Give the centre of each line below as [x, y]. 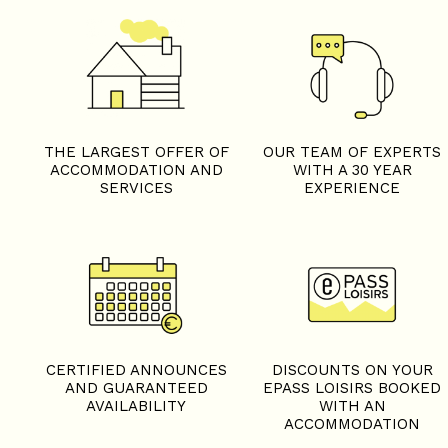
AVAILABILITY [136, 405]
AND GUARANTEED [136, 387]
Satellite [300, 318]
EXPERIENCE [352, 187]
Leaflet [59, 337]
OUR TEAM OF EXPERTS [352, 151]
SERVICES [136, 187]
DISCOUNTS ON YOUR [352, 369]
